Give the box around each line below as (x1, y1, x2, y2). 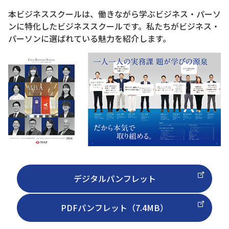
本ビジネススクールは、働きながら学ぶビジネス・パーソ (8, 7, 221, 20)
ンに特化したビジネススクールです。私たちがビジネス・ (8, 19, 220, 32)
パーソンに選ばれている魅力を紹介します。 (8, 32, 171, 44)
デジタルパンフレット (73, 172, 156, 185)
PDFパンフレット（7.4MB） (61, 201, 168, 214)
